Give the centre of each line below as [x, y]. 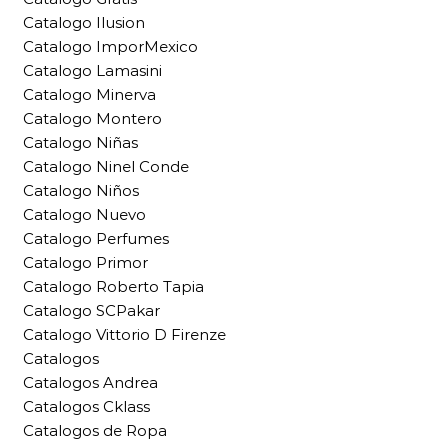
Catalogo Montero [92, 118]
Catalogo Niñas [80, 142]
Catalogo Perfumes [96, 238]
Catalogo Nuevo [84, 214]
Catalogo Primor [85, 262]
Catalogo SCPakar [91, 310]
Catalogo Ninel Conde [106, 166]
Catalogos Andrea [90, 382]
